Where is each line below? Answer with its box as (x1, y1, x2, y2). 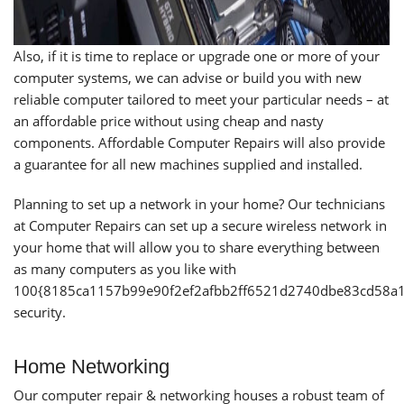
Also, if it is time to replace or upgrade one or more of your (14, 47, 380, 65)
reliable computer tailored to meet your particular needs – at (14, 90, 389, 108)
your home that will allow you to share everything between (14, 238, 380, 256)
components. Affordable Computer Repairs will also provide (14, 133, 385, 151)
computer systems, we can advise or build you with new (14, 69, 362, 87)
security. (14, 303, 66, 321)
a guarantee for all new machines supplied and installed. (14, 155, 363, 173)
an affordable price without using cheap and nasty (14, 112, 324, 130)
